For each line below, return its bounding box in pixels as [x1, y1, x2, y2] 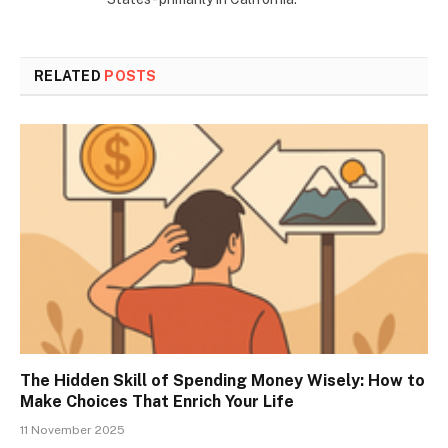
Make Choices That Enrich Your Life [20, 391, 294, 411]
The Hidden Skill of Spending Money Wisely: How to [20, 370, 425, 390]
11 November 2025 [20, 422, 125, 437]
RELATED [34, 68, 105, 85]
